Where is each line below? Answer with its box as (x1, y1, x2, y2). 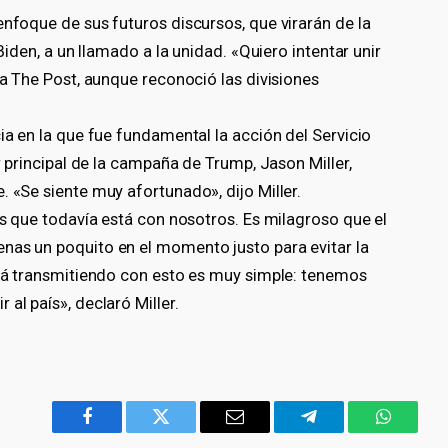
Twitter (159, 422, 212, 441)
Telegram (307, 422, 376, 441)
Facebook (85, 422, 156, 441)
